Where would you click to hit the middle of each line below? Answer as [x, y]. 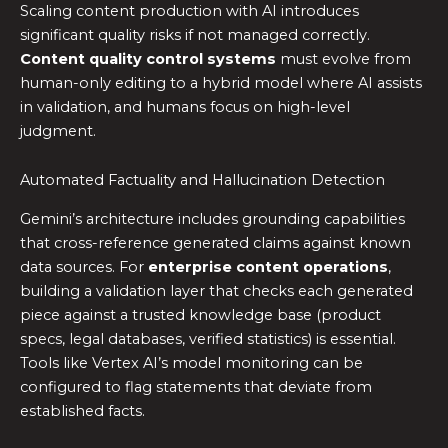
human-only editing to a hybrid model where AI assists [221, 82]
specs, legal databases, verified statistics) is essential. [208, 338]
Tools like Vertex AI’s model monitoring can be [191, 362]
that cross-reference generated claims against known [215, 242]
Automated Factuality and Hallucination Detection [202, 180]
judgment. [58, 130]
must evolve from [343, 58]
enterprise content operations [268, 266]
